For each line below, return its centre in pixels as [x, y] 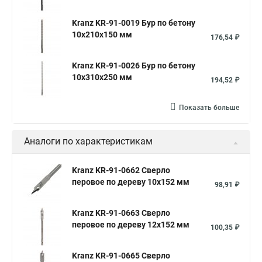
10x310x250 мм [102, 77]
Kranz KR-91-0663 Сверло [121, 213]
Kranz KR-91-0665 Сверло [121, 256]
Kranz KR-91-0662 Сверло [121, 170]
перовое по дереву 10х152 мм [131, 182]
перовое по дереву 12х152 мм [131, 225]
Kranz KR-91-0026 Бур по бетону [134, 65]
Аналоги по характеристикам [88, 141]
